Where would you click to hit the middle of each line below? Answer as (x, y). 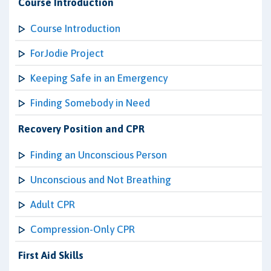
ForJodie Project (67, 53)
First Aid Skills (51, 255)
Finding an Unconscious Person (99, 155)
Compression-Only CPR (83, 229)
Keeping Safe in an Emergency (99, 78)
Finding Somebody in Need (90, 103)
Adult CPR (53, 204)
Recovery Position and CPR (81, 129)
